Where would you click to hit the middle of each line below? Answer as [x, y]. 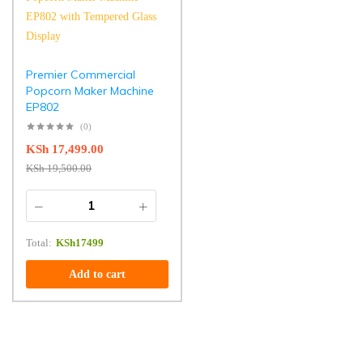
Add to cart [97, 275]
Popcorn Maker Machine [90, 91]
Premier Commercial [81, 75]
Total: [39, 243]
